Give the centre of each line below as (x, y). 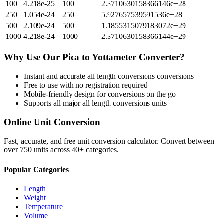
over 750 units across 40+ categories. (61, 150)
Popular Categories (36, 169)
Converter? (160, 57)
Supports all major (53, 103)
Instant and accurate (55, 76)
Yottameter (114, 57)
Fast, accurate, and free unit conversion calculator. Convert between (109, 141)
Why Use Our (33, 57)
